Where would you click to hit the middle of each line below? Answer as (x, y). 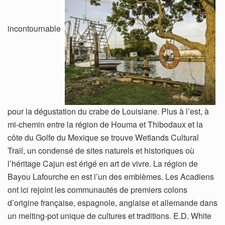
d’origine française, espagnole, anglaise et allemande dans (113, 202)
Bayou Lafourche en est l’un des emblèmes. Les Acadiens (111, 176)
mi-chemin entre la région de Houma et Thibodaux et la (105, 124)
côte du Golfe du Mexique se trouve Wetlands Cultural (103, 137)
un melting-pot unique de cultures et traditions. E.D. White (109, 215)
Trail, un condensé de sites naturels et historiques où (101, 150)
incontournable (36, 28)
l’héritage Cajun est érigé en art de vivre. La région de (103, 163)
